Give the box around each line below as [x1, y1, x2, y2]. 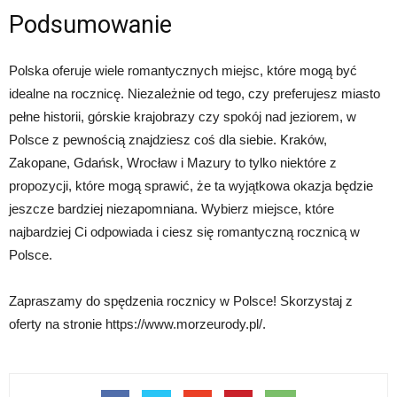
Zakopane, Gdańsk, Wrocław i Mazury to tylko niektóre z [9, 155, 337, 170]
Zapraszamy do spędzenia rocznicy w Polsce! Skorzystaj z [9, 293, 353, 308]
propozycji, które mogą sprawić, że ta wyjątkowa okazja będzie [9, 178, 373, 193]
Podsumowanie [9, 11, 172, 39]
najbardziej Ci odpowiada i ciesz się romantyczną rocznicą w [9, 224, 360, 239]
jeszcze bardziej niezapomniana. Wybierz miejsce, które [9, 201, 334, 216]
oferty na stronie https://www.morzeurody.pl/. [9, 316, 266, 331]
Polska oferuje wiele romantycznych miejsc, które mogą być [9, 63, 357, 78]
